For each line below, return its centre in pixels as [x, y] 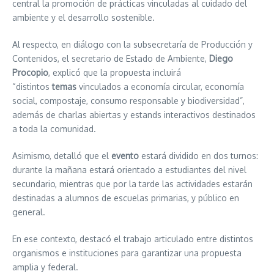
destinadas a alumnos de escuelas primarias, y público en [126, 198]
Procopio [30, 72]
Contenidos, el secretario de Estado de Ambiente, [111, 58]
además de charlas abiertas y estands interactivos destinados [134, 114]
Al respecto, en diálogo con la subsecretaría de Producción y [132, 44]
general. [29, 212]
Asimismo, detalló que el [62, 155]
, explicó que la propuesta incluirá [115, 72]
